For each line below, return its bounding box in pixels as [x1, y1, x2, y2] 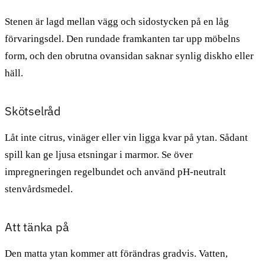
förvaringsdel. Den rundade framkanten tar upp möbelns [5, 33, 240, 44]
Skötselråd [5, 102, 61, 119]
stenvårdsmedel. [5, 183, 73, 195]
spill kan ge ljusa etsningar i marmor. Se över [5, 148, 193, 160]
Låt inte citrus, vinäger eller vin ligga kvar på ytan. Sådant [5, 131, 248, 143]
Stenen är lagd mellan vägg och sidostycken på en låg [5, 15, 229, 27]
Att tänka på [5, 218, 69, 235]
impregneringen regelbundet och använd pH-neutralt [5, 166, 226, 177]
